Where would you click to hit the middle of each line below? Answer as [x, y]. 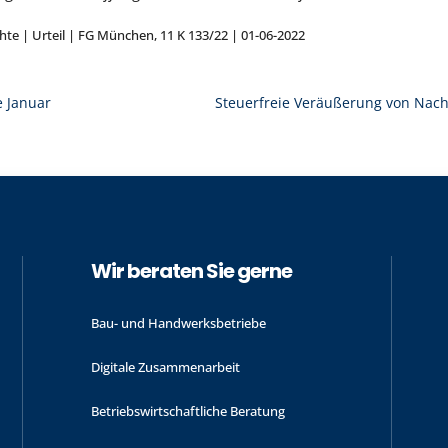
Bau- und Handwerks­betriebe [178, 322]
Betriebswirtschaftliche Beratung [187, 410]
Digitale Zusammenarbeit [165, 366]
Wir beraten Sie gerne [191, 271]
